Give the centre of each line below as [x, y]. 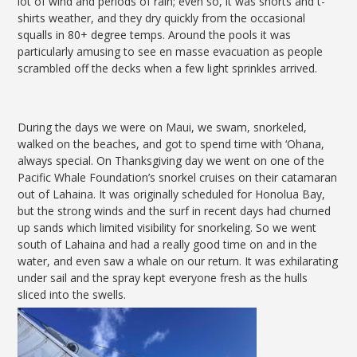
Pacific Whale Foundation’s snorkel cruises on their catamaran [178, 178]
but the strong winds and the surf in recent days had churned [175, 211]
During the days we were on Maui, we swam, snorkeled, [163, 127]
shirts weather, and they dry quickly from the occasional [162, 18]
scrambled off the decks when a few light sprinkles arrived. [168, 69]
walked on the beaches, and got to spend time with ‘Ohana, [171, 144]
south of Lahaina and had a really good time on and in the [168, 245]
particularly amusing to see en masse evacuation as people [171, 52]
